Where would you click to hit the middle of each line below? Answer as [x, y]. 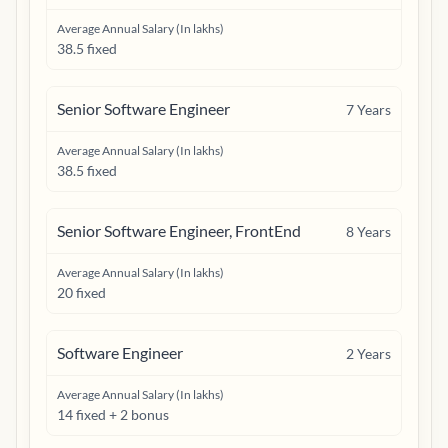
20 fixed [81, 292]
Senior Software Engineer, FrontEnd [179, 230]
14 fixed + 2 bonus [113, 414]
